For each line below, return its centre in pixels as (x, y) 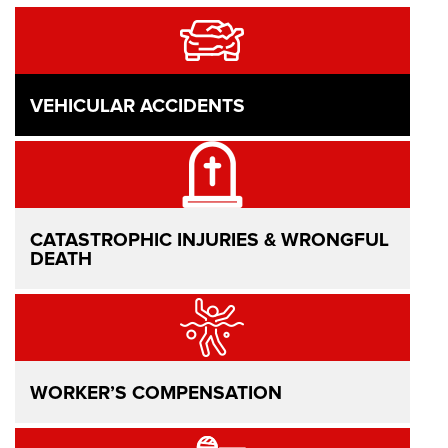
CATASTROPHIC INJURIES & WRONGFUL (209, 240)
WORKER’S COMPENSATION (156, 393)
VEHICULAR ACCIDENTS (137, 106)
